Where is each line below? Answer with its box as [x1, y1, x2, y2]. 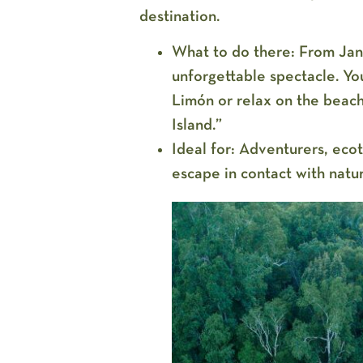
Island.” [171, 116, 222, 133]
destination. [139, 7, 220, 24]
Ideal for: [171, 140, 235, 157]
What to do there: [171, 43, 295, 60]
